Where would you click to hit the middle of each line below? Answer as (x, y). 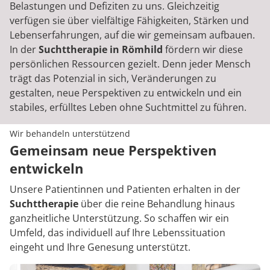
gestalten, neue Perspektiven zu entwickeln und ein (126, 93)
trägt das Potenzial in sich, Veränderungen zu (113, 79)
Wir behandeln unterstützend (70, 134)
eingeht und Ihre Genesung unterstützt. (100, 247)
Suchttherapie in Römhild (101, 50)
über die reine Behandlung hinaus (157, 204)
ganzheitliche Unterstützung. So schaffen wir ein (119, 218)
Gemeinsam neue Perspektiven (113, 150)
